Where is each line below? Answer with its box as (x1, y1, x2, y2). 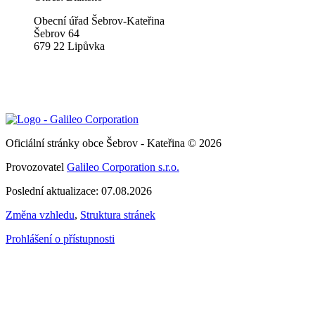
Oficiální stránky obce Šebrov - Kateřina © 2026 (6, 137, 221, 149)
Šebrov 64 (34, 27, 79, 39)
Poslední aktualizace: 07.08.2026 (6, 185, 152, 197)
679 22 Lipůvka (34, 40, 105, 52)
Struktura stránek (80, 209, 155, 221)
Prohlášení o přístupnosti (6, 233, 115, 245)
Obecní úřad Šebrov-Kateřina (34, 15, 165, 27)
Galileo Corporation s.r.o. (67, 161, 179, 173)
